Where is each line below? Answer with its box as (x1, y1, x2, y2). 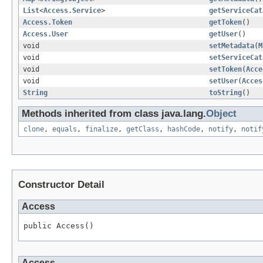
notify (208, 125, 233, 134)
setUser (209, 77, 238, 86)
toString (209, 89, 242, 97)
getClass (126, 125, 159, 134)
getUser (209, 30, 238, 39)
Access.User (23, 30, 68, 39)
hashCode (167, 125, 200, 134)
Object (206, 108, 237, 120)
